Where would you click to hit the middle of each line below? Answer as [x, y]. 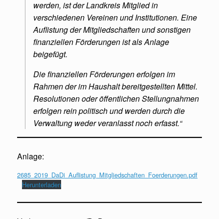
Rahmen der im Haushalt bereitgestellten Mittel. [115, 86]
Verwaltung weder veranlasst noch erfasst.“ [108, 123]
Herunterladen [41, 184]
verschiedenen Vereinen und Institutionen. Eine [115, 17]
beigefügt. [50, 54]
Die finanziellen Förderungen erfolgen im [104, 74]
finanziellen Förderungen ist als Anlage [101, 42]
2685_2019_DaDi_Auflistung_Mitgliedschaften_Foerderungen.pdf [107, 175]
